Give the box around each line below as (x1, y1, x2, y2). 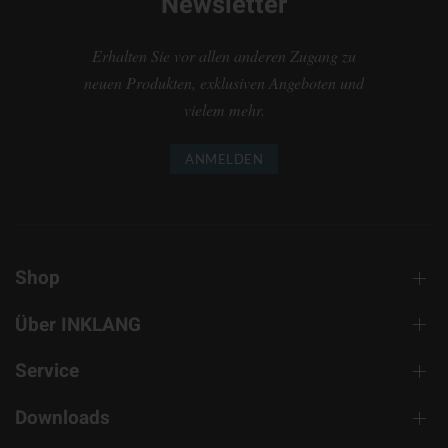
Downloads (15, 404, 110, 433)
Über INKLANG (15, 310, 141, 339)
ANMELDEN (185, 151, 263, 168)
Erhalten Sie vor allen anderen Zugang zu (92, 45, 356, 67)
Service (15, 357, 79, 386)
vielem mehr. (183, 99, 265, 121)
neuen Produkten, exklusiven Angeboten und (84, 72, 364, 94)
